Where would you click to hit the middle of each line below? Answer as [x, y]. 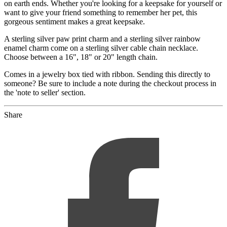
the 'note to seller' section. [45, 92]
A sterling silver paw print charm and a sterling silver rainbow [102, 39]
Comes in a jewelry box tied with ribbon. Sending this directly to [107, 74]
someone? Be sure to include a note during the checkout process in [110, 83]
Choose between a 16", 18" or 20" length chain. [81, 57]
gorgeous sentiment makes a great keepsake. [74, 21]
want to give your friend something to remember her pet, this [101, 12]
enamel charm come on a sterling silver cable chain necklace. [101, 48]
